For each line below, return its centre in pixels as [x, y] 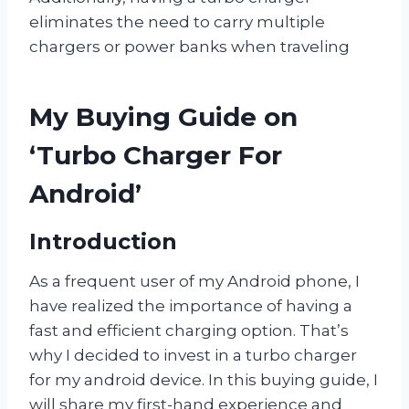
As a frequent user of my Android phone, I [194, 281]
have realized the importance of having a [191, 305]
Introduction [103, 241]
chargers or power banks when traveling [189, 46]
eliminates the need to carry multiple [177, 21]
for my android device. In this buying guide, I [204, 379]
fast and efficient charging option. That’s [189, 330]
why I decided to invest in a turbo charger [193, 355]
